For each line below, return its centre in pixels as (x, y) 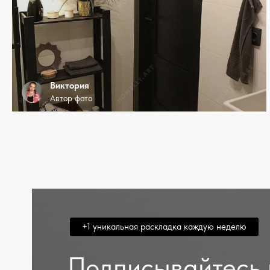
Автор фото (71, 98)
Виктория (70, 85)
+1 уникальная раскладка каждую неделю (164, 226)
